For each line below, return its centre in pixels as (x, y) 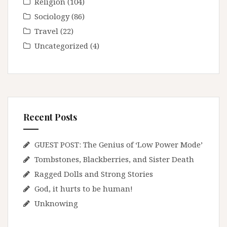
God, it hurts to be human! (84, 189)
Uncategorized (61, 46)
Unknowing (56, 203)
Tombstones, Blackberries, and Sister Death (114, 159)
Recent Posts (50, 117)
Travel (46, 31)
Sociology (52, 16)
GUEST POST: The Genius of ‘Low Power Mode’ (119, 145)
